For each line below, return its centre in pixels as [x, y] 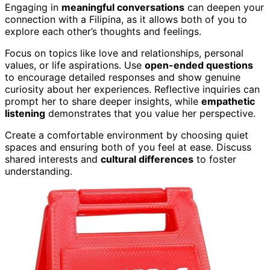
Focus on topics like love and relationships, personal [124, 53]
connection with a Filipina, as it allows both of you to [126, 19]
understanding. [39, 171]
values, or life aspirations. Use [75, 65]
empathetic [228, 101]
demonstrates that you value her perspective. [150, 113]
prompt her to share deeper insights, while [103, 101]
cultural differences [147, 159]
